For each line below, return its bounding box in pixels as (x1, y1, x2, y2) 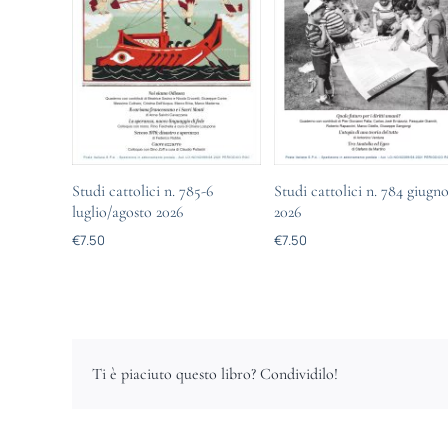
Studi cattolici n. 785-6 (71, 180, 213, 201)
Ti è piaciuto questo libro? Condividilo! (91, 363, 338, 384)
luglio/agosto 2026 (71, 201, 183, 222)
